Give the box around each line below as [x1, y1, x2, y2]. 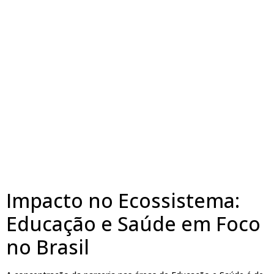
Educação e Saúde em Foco [6, 210, 261, 237]
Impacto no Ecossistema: [6, 187, 240, 213]
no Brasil [6, 233, 89, 260]
